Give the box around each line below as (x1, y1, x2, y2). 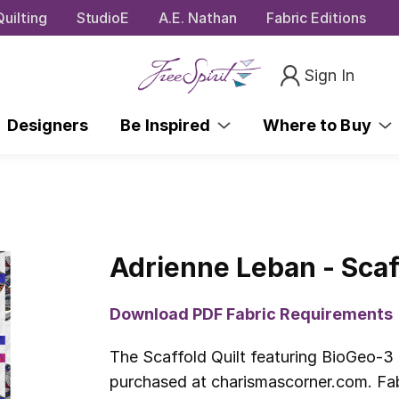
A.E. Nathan (159, 8, 237, 27)
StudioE (76, 8, 130, 27)
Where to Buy (263, 115, 379, 134)
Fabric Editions (265, 8, 366, 27)
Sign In (304, 65, 355, 85)
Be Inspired (120, 115, 218, 134)
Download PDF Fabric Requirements (110, 304, 394, 323)
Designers (6, 115, 89, 134)
